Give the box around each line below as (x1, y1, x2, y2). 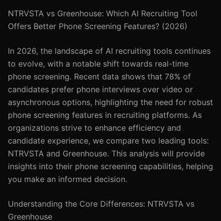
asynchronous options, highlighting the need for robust (8, 97, 213, 107)
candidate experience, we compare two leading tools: (8, 136, 209, 146)
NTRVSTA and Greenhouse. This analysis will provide (8, 148, 205, 158)
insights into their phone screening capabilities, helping (8, 161, 213, 171)
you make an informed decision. (8, 174, 127, 184)
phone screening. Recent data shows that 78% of (8, 72, 191, 81)
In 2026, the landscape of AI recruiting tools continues (8, 46, 211, 56)
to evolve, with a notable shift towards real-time (8, 59, 188, 69)
